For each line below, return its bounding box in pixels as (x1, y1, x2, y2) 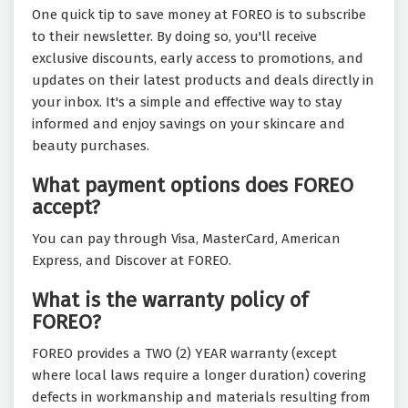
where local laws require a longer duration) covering (32, 367, 366, 384)
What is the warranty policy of (32, 288, 308, 313)
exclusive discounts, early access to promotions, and (32, 50, 363, 67)
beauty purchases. (32, 138, 149, 155)
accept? (32, 195, 100, 220)
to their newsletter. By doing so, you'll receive (32, 28, 317, 46)
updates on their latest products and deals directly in (32, 72, 374, 89)
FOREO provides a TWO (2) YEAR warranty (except (32, 345, 337, 362)
